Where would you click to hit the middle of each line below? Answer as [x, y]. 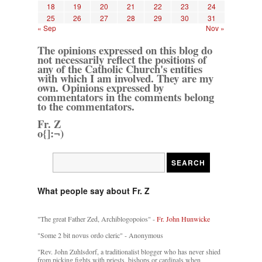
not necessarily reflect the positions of [122, 60]
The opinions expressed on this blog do [125, 50]
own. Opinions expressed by [101, 88]
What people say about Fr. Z [94, 191]
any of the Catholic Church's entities [120, 69]
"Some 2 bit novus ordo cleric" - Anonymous [100, 235]
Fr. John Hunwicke [183, 219]
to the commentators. [86, 106]
